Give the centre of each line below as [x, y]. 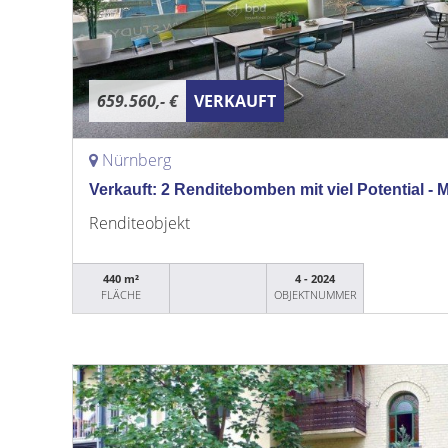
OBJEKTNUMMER [315, 294]
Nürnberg [136, 160]
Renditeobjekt [139, 223]
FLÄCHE [121, 294]
